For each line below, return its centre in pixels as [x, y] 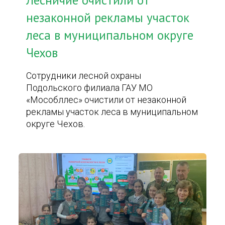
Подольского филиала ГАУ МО [90, 88]
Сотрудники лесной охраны [84, 76]
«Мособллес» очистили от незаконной [106, 100]
